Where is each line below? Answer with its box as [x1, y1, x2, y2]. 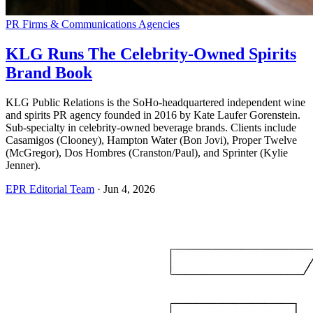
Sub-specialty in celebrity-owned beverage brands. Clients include [6, 121, 296, 133]
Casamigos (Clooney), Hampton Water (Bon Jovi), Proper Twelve [6, 133, 297, 146]
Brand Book [6, 63, 92, 82]
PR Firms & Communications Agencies [6, 17, 180, 30]
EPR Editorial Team [6, 182, 94, 195]
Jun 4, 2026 [103, 182, 155, 195]
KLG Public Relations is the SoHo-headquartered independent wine [6, 96, 305, 108]
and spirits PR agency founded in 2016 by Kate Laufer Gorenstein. [6, 108, 300, 121]
